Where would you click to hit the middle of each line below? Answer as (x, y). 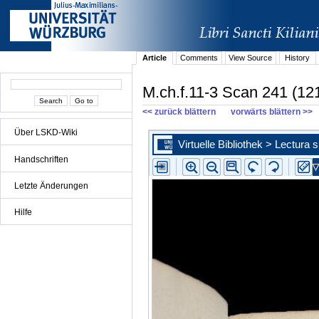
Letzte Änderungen (51, 185)
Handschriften (41, 159)
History (298, 58)
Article (155, 58)
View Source (251, 58)
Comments (199, 58)
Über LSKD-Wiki (46, 133)
